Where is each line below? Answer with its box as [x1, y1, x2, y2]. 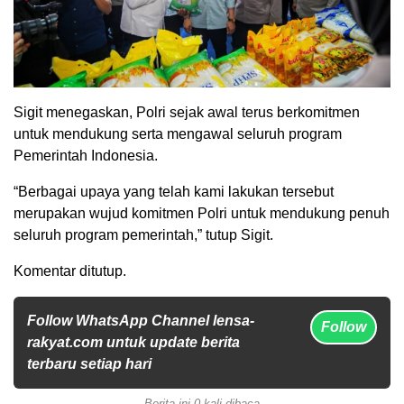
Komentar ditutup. [14, 263, 126, 280]
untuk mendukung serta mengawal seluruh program [14, 126, 342, 142]
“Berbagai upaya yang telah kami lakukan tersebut [14, 184, 334, 200]
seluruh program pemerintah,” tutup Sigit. [14, 227, 273, 243]
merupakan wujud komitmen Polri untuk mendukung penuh [14, 206, 390, 222]
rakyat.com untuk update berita [27, 335, 240, 351]
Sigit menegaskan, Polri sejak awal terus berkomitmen [14, 105, 360, 121]
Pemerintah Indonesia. [14, 148, 158, 164]
